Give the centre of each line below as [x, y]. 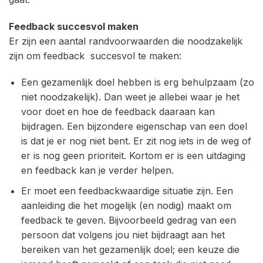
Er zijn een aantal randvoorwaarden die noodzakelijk [126, 41]
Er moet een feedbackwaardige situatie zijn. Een [127, 190]
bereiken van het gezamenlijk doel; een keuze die [130, 249]
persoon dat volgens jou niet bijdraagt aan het [123, 235]
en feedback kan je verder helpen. [97, 171]
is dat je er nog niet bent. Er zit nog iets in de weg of [136, 141]
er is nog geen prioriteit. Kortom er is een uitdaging [133, 156]
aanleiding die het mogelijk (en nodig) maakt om [126, 205]
